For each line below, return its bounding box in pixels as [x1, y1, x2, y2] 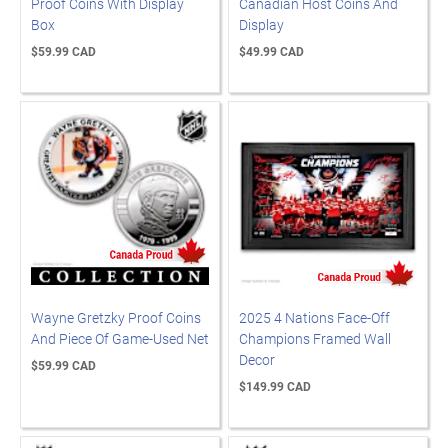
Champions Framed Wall [239, 329, 391, 348]
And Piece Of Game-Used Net [31, 329, 209, 348]
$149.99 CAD [239, 378, 311, 394]
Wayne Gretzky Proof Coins [31, 308, 201, 327]
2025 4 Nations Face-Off [239, 308, 390, 327]
